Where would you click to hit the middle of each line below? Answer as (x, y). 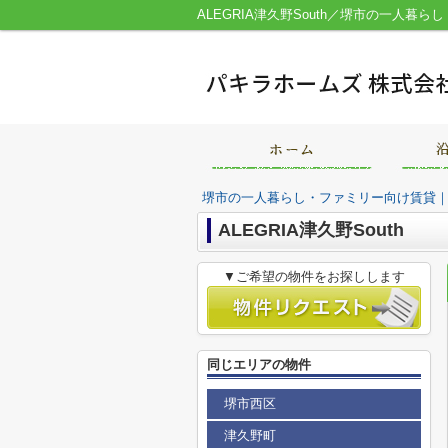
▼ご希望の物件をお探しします (314, 276)
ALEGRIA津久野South (311, 230)
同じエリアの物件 (259, 364)
